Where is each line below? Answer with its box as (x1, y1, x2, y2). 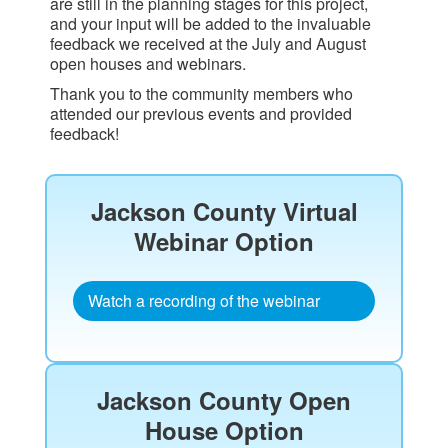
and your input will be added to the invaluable (50, 12, 371, 35)
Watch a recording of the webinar (88, 289, 320, 312)
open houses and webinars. (50, 52, 246, 75)
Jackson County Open (97, 383, 351, 417)
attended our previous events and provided (50, 102, 352, 125)
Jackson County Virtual (90, 194, 358, 228)
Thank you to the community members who (50, 82, 353, 105)
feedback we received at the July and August (50, 32, 366, 55)
